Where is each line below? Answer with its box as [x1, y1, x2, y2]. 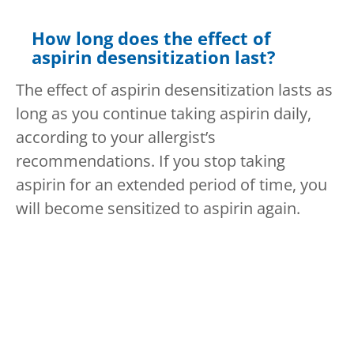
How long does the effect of [32, 26, 271, 51]
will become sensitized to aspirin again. [16, 198, 300, 220]
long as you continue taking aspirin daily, [16, 103, 311, 125]
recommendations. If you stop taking [16, 150, 285, 172]
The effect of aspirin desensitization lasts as [16, 79, 333, 101]
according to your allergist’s [16, 126, 216, 149]
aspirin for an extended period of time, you [16, 174, 327, 196]
